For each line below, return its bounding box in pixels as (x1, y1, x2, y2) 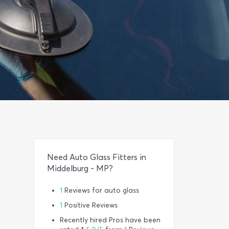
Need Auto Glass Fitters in (47, 152, 146, 162)
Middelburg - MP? (47, 164, 113, 173)
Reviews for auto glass (62, 186, 139, 195)
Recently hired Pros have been (60, 216, 161, 224)
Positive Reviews (62, 201, 118, 210)
